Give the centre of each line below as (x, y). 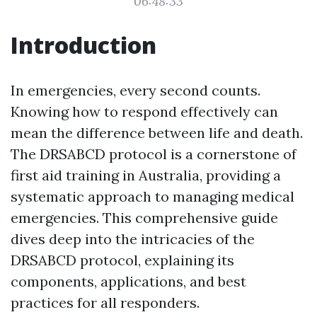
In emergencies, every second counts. (136, 90)
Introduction (83, 45)
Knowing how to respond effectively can (144, 111)
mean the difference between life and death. (157, 133)
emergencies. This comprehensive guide (144, 218)
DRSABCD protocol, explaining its (122, 260)
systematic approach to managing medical (152, 196)
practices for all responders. (105, 302)
